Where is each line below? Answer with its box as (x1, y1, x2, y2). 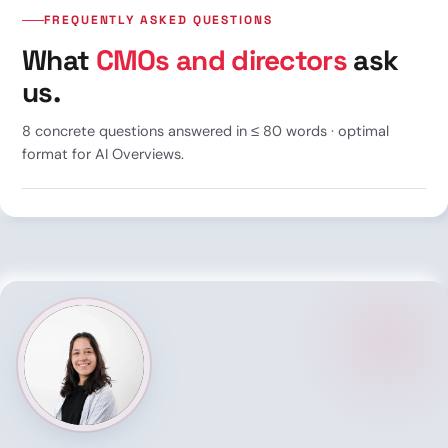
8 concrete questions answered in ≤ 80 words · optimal (22, 121, 389, 140)
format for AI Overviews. (22, 144, 184, 163)
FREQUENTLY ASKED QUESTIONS (44, 11, 273, 28)
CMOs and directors (95, 41, 347, 78)
